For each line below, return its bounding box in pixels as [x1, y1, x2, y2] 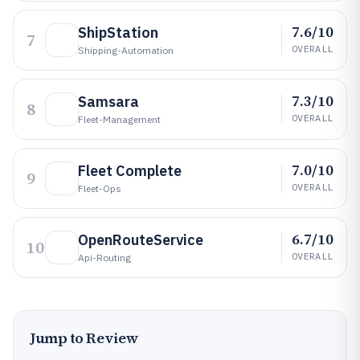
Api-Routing [78, 252, 131, 264]
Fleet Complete [78, 162, 182, 180]
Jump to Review [30, 328, 139, 348]
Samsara [78, 92, 139, 111]
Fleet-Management [78, 113, 161, 125]
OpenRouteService [78, 231, 203, 249]
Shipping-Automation [78, 44, 174, 56]
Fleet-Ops [78, 182, 121, 194]
